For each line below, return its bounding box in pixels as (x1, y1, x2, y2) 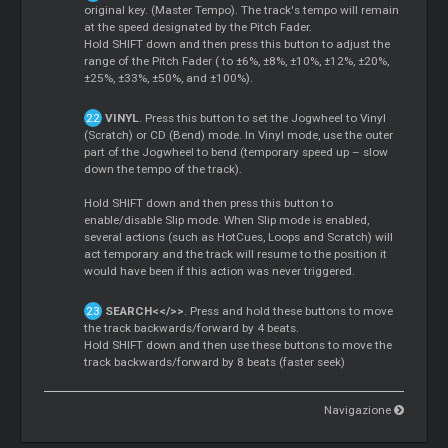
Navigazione (323, 403, 394, 418)
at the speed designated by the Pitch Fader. (84, 20, 313, 35)
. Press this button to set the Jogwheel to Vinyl (138, 111, 386, 126)
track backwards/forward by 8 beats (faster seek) (84, 355, 346, 370)
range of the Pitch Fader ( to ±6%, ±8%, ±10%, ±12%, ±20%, (84, 54, 390, 69)
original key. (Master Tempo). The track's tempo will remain (84, 3, 400, 18)
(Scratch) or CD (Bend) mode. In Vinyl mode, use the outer (84, 128, 394, 143)
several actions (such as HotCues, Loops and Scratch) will (84, 230, 394, 245)
